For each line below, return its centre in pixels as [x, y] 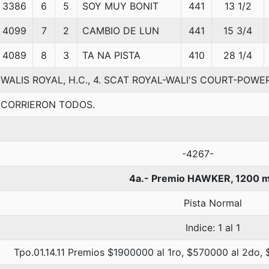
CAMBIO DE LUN [121, 31]
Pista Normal [213, 203]
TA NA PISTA [111, 55]
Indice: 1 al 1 [213, 228]
